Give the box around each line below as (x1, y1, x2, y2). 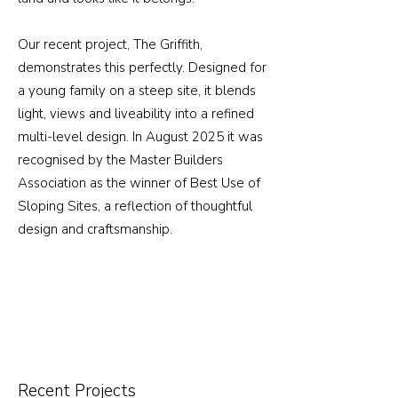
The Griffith (133, 36, 200, 53)
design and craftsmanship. (18, 220, 172, 238)
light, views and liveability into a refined (18, 105, 254, 123)
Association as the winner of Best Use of (18, 174, 260, 192)
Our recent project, (18, 36, 133, 53)
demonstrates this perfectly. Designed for (18, 59, 267, 76)
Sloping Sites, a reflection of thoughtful (18, 197, 252, 215)
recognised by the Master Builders (18, 151, 223, 169)
